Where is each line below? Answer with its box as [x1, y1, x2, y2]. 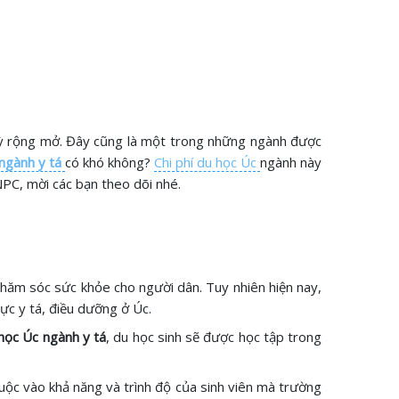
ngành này [260, 153, 322, 171]
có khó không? [64, 153, 154, 171]
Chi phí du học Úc [153, 153, 261, 171]
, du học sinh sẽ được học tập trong [106, 328, 322, 346]
